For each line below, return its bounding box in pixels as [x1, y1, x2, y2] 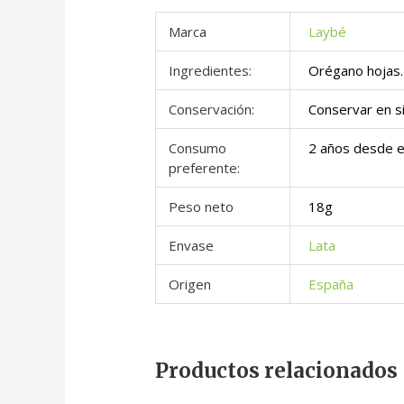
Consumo [168, 139, 226, 158]
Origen [168, 275, 211, 294]
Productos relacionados [155, 358, 399, 384]
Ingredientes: [168, 61, 252, 80]
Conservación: [168, 100, 254, 119]
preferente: [168, 159, 240, 178]
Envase [168, 236, 214, 255]
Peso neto [168, 197, 234, 216]
